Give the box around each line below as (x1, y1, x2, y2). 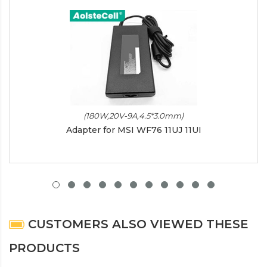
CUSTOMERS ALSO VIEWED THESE (24, 217, 249, 232)
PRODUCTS (9, 241, 80, 256)
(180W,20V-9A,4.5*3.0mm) (83, 111, 184, 121)
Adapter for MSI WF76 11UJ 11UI (66, 125, 201, 136)
